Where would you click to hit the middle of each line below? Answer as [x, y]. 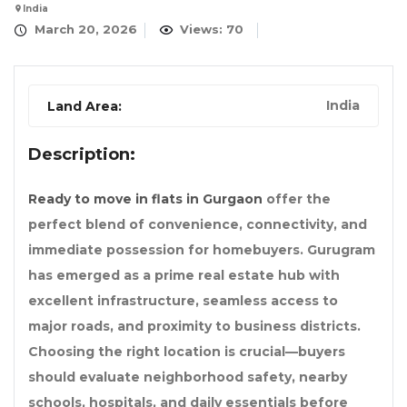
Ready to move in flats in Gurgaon [145, 199]
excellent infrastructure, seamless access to [183, 301]
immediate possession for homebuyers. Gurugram [202, 250]
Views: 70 [210, 30]
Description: [82, 155]
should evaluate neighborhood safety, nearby [188, 377]
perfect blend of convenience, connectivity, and [198, 225]
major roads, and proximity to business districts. [194, 327]
